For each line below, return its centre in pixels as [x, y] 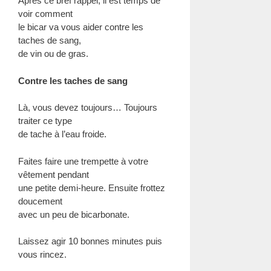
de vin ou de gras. [53, 54]
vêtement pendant [54, 174]
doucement [40, 201]
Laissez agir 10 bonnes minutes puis [90, 241]
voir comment [45, 14]
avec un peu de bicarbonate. [74, 214]
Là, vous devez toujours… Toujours [88, 107]
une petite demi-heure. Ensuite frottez [92, 188]
